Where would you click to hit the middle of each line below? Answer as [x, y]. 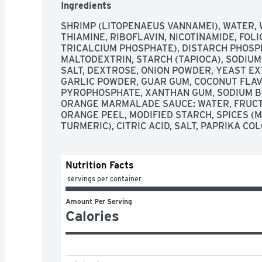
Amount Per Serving [99, 201]
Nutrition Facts [100, 165]
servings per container [104, 178]
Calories [92, 216]
